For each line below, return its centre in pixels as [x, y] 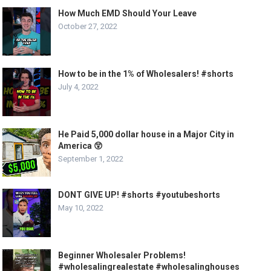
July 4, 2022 [79, 87]
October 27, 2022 [88, 27]
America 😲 [81, 146]
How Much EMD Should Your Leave [128, 14]
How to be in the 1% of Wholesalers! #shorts [146, 74]
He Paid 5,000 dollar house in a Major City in [146, 135]
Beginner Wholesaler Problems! [122, 256]
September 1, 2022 [91, 159]
